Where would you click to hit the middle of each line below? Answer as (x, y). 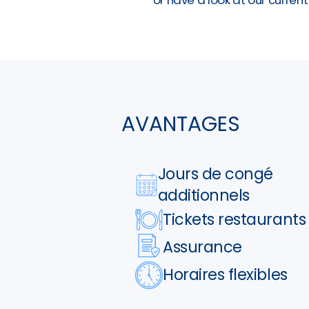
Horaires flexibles (225, 275)
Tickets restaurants (235, 220)
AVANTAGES (181, 124)
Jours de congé (215, 173)
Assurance (202, 247)
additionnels (203, 195)
